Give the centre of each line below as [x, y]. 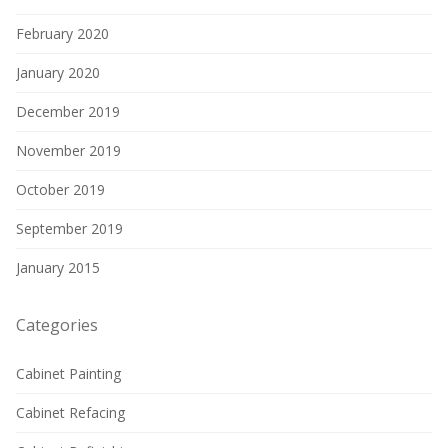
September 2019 [69, 228]
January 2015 [57, 267]
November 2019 [68, 150]
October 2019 [60, 189]
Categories [56, 325]
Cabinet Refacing [70, 412]
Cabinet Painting [68, 373]
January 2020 [57, 72]
